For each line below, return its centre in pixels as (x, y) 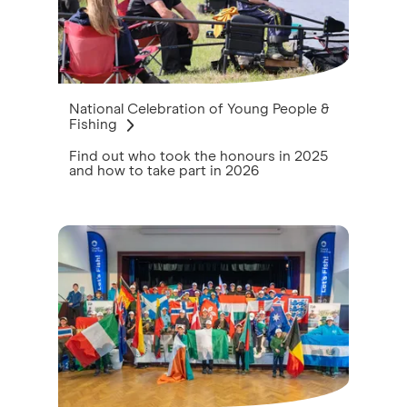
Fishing (93, 124)
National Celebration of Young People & (199, 109)
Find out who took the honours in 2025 (199, 156)
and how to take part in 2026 (164, 171)
